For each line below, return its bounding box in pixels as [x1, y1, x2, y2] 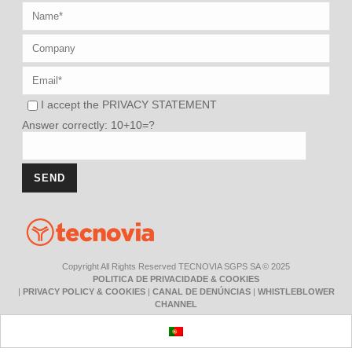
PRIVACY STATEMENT [102, 98, 218, 112]
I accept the [41, 98, 103, 112]
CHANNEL [155, 299, 197, 310]
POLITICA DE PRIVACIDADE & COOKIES [93, 274, 259, 284]
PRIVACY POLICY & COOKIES [22, 287, 145, 297]
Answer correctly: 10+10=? [22, 119, 156, 132]
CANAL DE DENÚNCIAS [152, 287, 251, 297]
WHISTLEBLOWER [257, 287, 335, 297]
